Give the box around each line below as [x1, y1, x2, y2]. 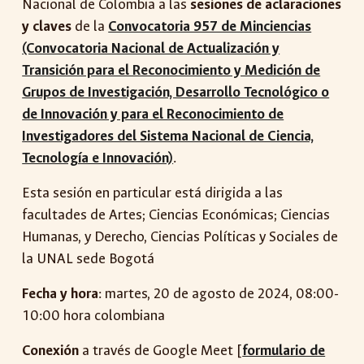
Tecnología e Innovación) [22, 149, 174, 167]
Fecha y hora [22, 284, 99, 303]
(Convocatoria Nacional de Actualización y [22, 39, 280, 58]
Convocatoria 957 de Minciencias [108, 17, 312, 36]
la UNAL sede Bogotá [22, 249, 155, 268]
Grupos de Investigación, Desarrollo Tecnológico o [22, 83, 330, 102]
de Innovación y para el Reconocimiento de [22, 105, 284, 123]
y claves [22, 17, 72, 36]
